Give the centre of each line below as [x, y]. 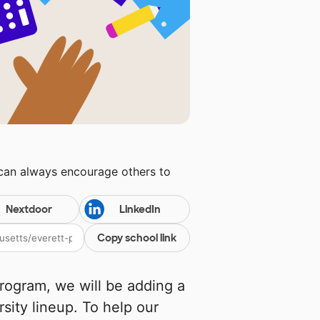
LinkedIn [140, 210]
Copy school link [137, 238]
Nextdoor [29, 210]
